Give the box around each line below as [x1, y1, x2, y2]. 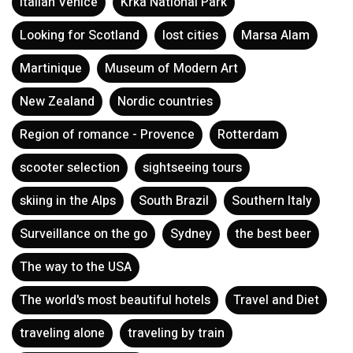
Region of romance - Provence [20, 125, 195, 144]
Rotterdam [217, 125, 279, 144]
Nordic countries [117, 92, 213, 111]
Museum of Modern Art [105, 59, 238, 78]
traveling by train [128, 324, 225, 343]
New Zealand [20, 92, 95, 111]
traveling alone [20, 324, 105, 343]
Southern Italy [232, 191, 312, 210]
